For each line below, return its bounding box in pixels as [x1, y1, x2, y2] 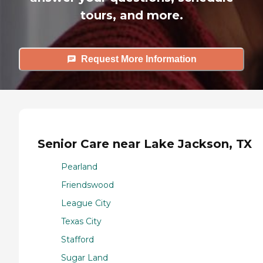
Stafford [61, 234, 94, 245]
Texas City [61, 215, 102, 227]
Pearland [61, 161, 97, 172]
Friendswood [61, 179, 114, 190]
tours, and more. [80, 8, 183, 22]
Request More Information [80, 54, 197, 65]
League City [61, 197, 111, 208]
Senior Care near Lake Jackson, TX [38, 137, 252, 151]
